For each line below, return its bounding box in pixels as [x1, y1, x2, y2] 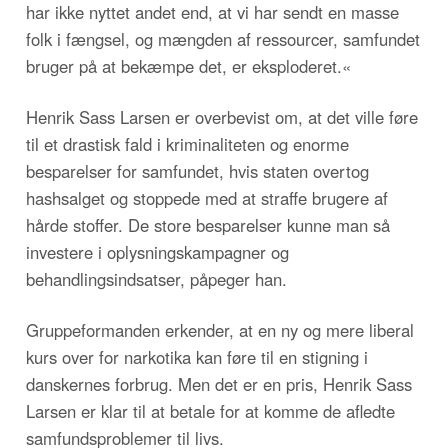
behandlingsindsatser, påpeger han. [26, 267, 287, 292]
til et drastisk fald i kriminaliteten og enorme [26, 132, 349, 157]
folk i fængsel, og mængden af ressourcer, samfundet [26, 27, 420, 52]
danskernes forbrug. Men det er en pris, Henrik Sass [26, 372, 412, 397]
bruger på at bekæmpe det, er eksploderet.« [26, 54, 351, 79]
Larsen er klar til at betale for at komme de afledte [26, 399, 395, 424]
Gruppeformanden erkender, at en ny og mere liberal [26, 318, 414, 343]
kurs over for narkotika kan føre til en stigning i [26, 345, 368, 370]
